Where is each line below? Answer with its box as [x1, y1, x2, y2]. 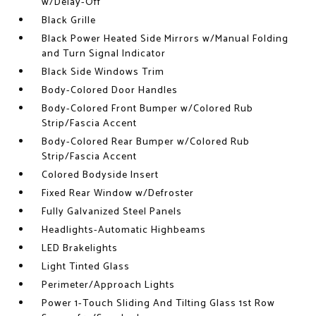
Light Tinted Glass [42, 259, 130, 275]
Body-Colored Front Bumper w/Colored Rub [42, 101, 254, 117]
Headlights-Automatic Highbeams [42, 222, 207, 238]
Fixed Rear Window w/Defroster [42, 186, 195, 202]
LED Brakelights [42, 241, 119, 257]
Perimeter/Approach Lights [42, 277, 176, 293]
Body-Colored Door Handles [42, 83, 178, 99]
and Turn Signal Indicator [42, 46, 166, 62]
